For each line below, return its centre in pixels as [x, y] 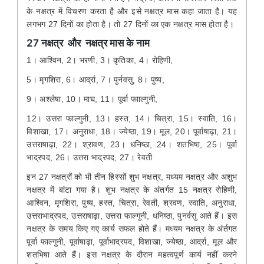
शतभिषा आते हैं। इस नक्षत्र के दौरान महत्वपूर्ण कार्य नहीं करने [132, 254]
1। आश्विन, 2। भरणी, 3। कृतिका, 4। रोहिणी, [100, 60]
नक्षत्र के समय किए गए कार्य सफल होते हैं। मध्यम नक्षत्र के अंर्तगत [132, 228]
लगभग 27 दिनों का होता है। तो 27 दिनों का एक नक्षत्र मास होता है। [130, 24]
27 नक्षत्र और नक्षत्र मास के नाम [88, 43]
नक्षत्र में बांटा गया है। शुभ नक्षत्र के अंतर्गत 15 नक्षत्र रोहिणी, [132, 189]
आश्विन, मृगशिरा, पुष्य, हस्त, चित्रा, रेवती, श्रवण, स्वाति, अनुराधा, [132, 202]
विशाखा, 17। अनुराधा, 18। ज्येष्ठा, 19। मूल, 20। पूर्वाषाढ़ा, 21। [132, 131]
